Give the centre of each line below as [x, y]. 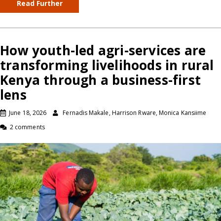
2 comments [27, 127]
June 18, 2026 [28, 112]
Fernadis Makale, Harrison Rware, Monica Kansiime [135, 112]
